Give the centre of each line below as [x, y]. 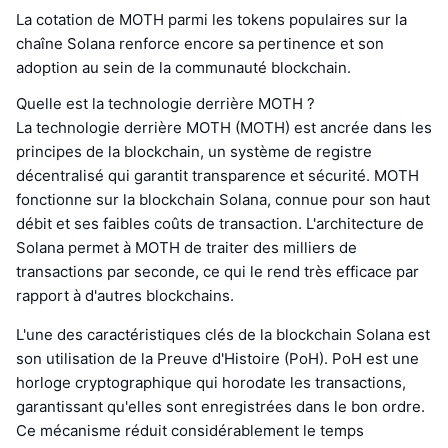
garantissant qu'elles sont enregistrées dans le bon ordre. [220, 407]
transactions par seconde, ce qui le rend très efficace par [217, 272]
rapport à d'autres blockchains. [125, 296]
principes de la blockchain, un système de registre [194, 152]
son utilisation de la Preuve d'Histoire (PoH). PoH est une [217, 359]
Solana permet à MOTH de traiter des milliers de [186, 248]
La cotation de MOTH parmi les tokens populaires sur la [211, 20]
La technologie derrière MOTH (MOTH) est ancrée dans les [224, 128]
